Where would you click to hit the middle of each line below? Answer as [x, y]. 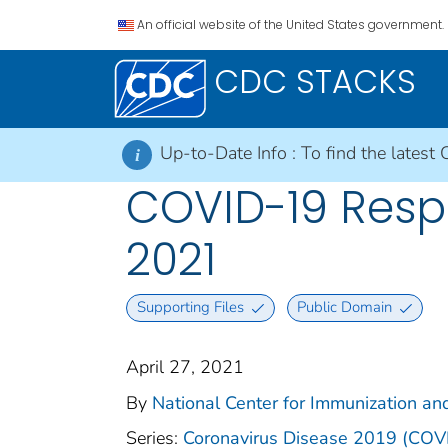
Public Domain [345, 307]
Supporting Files [190, 307]
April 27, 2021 [185, 366]
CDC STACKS [315, 81]
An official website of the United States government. [290, 24]
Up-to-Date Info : [230, 153]
